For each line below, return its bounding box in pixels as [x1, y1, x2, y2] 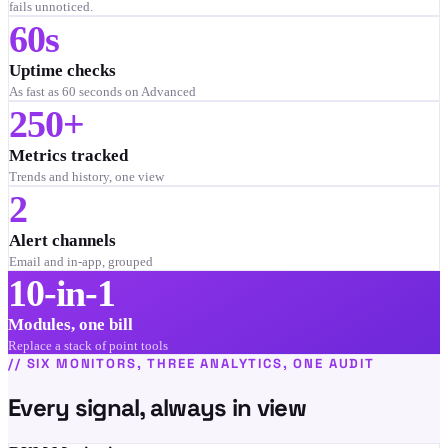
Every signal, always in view [8, 391, 306, 423]
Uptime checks [9, 60, 116, 80]
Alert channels [9, 230, 116, 250]
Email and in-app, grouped [9, 253, 153, 269]
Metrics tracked [9, 145, 128, 165]
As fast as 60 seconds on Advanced [9, 83, 196, 99]
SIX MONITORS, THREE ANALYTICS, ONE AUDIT [26, 354, 375, 372]
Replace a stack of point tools [8, 337, 168, 353]
